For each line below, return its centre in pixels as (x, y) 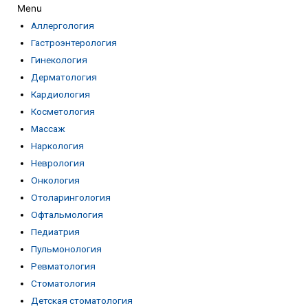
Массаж (48, 129)
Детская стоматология (82, 301)
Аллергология (63, 26)
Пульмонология (66, 249)
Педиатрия (55, 232)
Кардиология (60, 95)
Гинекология (59, 60)
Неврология (58, 163)
